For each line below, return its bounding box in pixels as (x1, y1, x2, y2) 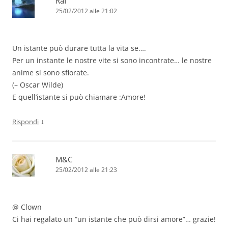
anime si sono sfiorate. (12, 68, 89, 78)
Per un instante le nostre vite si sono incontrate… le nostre (12, 55, 212, 66)
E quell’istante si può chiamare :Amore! (12, 92, 146, 102)
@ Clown (12, 202, 42, 212)
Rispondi (12, 117, 39, 127)
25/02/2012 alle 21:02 (55, 7, 117, 16)
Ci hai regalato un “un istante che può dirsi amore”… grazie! (12, 214, 216, 224)
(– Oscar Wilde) (12, 80, 63, 90)
